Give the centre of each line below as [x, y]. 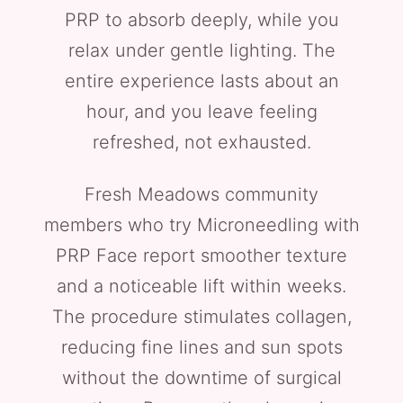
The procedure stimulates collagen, [201, 317]
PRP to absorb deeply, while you [201, 20]
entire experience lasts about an [201, 81]
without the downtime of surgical [201, 378]
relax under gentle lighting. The [201, 50]
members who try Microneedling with [201, 225]
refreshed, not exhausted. [201, 142]
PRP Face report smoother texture [201, 255]
